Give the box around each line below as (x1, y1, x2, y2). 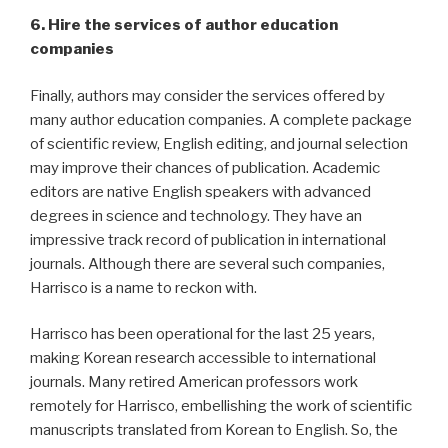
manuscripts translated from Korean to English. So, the (30, 421, 398, 440)
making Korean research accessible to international (30, 349, 376, 368)
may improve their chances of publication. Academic (30, 158, 380, 177)
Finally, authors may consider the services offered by (30, 86, 385, 105)
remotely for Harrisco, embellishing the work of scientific (30, 397, 412, 416)
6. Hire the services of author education (30, 16, 338, 35)
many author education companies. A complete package (30, 110, 412, 129)
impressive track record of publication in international (30, 230, 386, 249)
